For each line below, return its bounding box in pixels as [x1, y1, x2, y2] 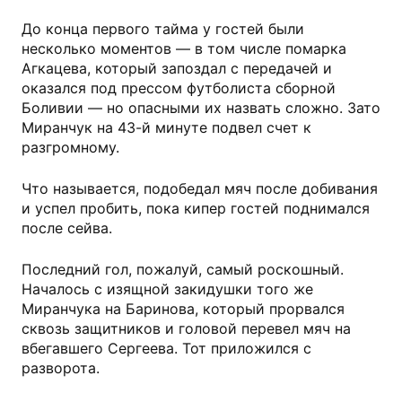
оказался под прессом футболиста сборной [22, 79, 336, 98]
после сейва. [22, 219, 112, 238]
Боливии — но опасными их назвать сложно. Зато [22, 99, 380, 118]
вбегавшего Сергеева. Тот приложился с [22, 339, 311, 358]
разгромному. [22, 138, 119, 157]
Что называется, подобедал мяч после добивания [22, 179, 378, 198]
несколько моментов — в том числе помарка [22, 39, 346, 58]
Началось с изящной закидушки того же [22, 280, 313, 299]
